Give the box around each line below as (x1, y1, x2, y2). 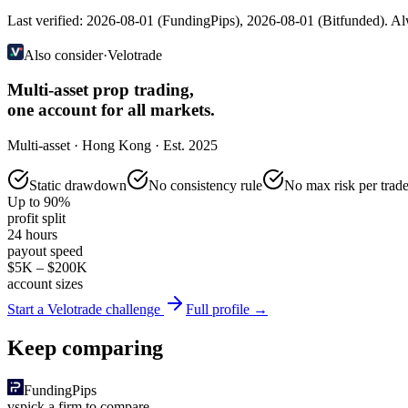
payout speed (7, 243, 83, 260)
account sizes (7, 276, 83, 292)
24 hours (7, 227, 57, 243)
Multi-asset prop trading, (7, 80, 194, 100)
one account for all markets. (7, 100, 215, 120)
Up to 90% (7, 194, 70, 210)
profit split (7, 210, 66, 227)
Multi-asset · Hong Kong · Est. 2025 (7, 138, 218, 154)
